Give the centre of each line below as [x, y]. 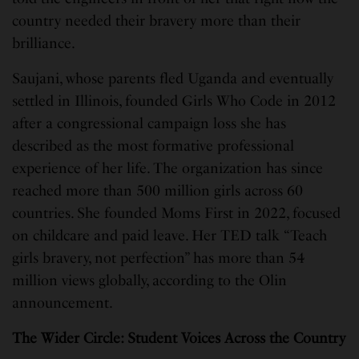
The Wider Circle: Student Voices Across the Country [179, 339]
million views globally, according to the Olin [150, 281]
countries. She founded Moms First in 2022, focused [177, 214]
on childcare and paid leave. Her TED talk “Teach [170, 236]
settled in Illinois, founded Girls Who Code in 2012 [174, 101]
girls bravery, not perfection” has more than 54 [159, 258]
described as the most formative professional [153, 146]
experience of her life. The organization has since [168, 169]
